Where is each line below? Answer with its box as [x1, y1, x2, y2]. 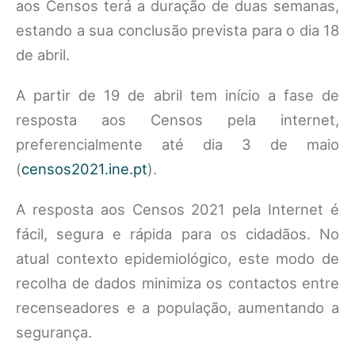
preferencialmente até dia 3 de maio [16, 136, 339, 153]
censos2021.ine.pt [21, 160, 147, 177]
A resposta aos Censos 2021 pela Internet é [16, 200, 339, 218]
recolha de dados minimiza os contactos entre [16, 274, 339, 292]
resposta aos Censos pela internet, [16, 111, 339, 128]
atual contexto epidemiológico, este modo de [16, 250, 339, 267]
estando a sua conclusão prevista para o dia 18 [16, 21, 339, 39]
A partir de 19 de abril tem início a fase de [16, 86, 339, 104]
